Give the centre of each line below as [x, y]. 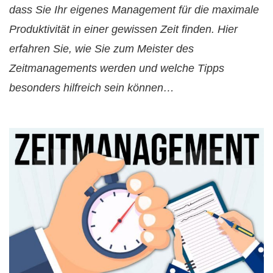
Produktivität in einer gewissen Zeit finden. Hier [123, 29]
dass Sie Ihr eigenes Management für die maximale [134, 10]
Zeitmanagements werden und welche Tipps [117, 68]
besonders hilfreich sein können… [92, 88]
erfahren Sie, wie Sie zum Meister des [101, 49]
